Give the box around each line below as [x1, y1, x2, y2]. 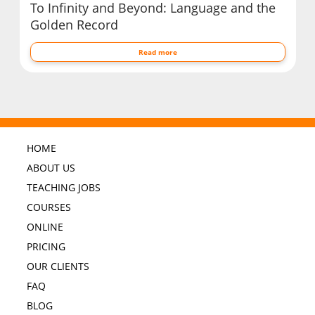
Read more [138, 46, 177, 57]
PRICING [26, 240, 65, 254]
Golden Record [30, 15, 118, 33]
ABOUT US [26, 161, 75, 175]
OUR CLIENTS [26, 259, 89, 274]
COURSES [26, 200, 71, 214]
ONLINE [26, 220, 63, 234]
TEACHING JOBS [26, 181, 101, 195]
